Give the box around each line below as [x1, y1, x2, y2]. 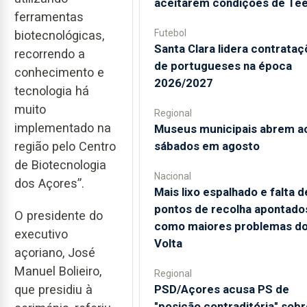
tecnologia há [14, 84, 89, 99]
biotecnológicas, [14, 28, 104, 43]
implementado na [14, 121, 111, 136]
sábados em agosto [153, 139, 260, 153]
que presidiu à [14, 282, 93, 297]
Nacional [153, 171, 191, 182]
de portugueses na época [153, 59, 292, 73]
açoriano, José [14, 245, 95, 260]
